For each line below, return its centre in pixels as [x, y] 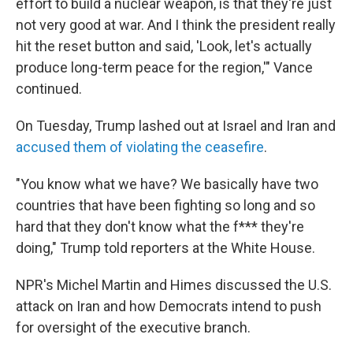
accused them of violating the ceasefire [140, 147]
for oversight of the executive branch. [133, 327]
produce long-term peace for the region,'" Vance [164, 67]
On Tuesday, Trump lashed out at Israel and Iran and [176, 126]
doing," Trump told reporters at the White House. [165, 248]
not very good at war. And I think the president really [176, 25]
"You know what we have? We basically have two [167, 184]
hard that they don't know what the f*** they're [160, 227]
